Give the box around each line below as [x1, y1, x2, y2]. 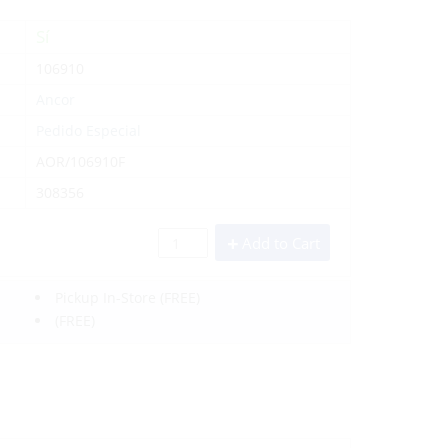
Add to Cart [242, 232, 320, 253]
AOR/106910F [36, 151, 126, 171]
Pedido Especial [36, 120, 142, 140]
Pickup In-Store [55, 287, 157, 307]
